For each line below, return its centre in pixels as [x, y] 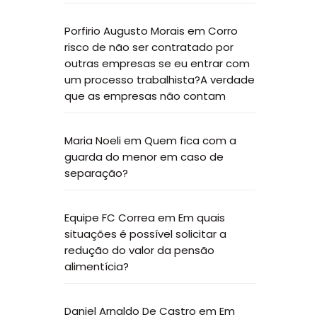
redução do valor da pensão [139, 250]
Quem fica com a [190, 140]
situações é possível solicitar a [145, 234]
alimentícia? [97, 266]
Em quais [202, 218]
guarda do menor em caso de [144, 157]
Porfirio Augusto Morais [125, 31]
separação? [96, 173]
